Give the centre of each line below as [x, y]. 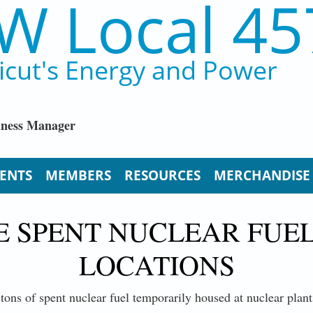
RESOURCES [162, 175]
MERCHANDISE [262, 175]
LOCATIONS [156, 264]
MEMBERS [78, 175]
